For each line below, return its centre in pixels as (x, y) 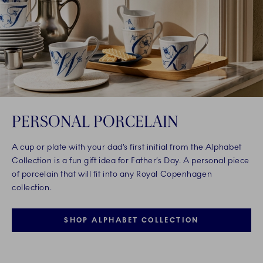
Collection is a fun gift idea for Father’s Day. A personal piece (131, 160)
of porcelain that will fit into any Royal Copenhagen (112, 174)
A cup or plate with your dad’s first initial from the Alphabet (127, 147)
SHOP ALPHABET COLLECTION (131, 220)
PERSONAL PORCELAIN (95, 121)
